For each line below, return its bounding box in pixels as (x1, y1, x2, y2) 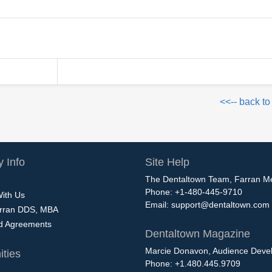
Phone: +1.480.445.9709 (145, 258, 240, 268)
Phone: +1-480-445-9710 (145, 186, 242, 197)
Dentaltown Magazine (145, 227, 250, 240)
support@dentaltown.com (171, 199, 270, 209)
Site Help (145, 155, 189, 168)
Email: (145, 199, 171, 209)
